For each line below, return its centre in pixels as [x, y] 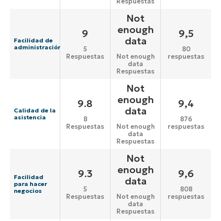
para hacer [30, 184]
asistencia [30, 117]
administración [38, 47]
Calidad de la [35, 110]
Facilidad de [33, 40]
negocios [28, 191]
